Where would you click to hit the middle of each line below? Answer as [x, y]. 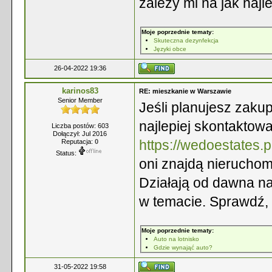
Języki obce [170, 49]
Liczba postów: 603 [80, 126]
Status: [66, 153]
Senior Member [80, 100]
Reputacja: [78, 141]
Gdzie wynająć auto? [183, 247]
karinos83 [80, 91]
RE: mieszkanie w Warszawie [185, 91]
